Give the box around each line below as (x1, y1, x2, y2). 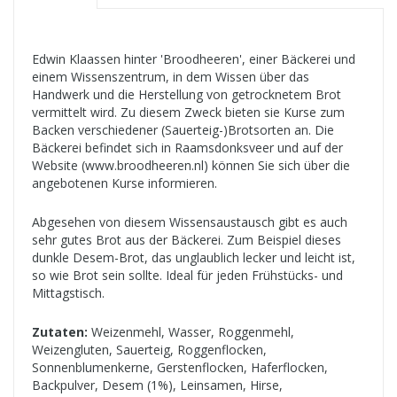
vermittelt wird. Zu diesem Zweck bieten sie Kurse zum (32, 103, 345, 121)
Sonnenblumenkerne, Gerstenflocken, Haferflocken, (32, 358, 328, 376)
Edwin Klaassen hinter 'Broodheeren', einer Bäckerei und (32, 50, 355, 67)
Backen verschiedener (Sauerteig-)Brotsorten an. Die (32, 121, 334, 138)
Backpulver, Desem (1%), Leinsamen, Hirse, (32, 376, 283, 393)
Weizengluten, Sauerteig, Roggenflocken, (32, 340, 267, 358)
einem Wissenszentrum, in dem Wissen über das (32, 67, 309, 85)
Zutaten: (32, 323, 88, 340)
